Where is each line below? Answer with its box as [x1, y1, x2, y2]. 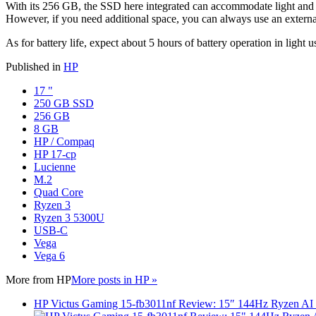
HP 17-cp [34, 147, 76, 160]
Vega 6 [34, 249, 65, 262]
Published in [6, 60, 61, 73]
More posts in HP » [71, 273, 157, 286]
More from [6, 273, 56, 286]
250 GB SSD [34, 97, 94, 109]
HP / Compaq [34, 135, 95, 147]
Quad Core [34, 186, 83, 198]
